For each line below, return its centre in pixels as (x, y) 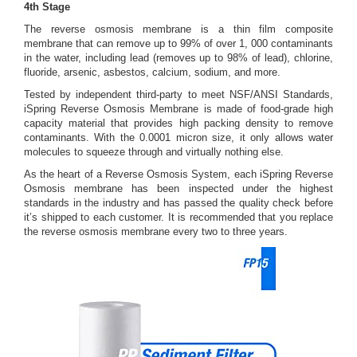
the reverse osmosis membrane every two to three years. (156, 232)
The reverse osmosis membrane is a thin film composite (178, 29)
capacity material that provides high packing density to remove (178, 124)
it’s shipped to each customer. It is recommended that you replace (178, 218)
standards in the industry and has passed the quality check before (178, 203)
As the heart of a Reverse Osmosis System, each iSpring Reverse (178, 175)
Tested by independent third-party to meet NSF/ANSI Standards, (178, 95)
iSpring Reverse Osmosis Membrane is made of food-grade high (178, 109)
